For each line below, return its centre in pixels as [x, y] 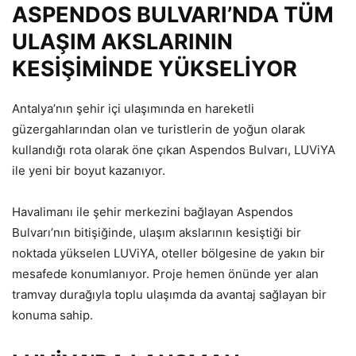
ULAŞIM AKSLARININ [122, 42]
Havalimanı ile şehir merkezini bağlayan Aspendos [153, 212]
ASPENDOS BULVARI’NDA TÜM [173, 15]
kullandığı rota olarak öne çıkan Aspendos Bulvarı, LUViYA [174, 150]
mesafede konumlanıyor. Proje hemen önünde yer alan [165, 274]
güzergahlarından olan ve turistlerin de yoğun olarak [159, 130]
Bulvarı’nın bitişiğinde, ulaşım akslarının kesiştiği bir [157, 233]
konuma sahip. [52, 315]
